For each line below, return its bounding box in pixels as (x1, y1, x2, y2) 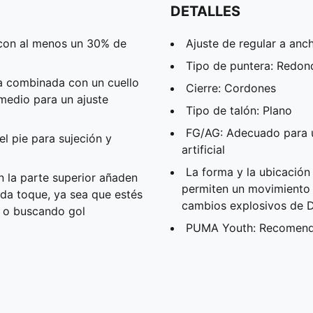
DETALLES (170, 2, 240, 20)
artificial (182, 142, 225, 156)
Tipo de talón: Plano (186, 103, 292, 117)
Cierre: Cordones (186, 80, 276, 95)
